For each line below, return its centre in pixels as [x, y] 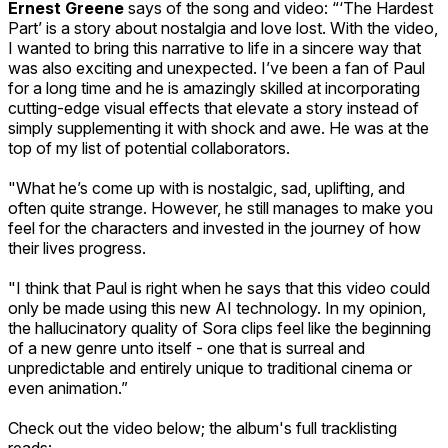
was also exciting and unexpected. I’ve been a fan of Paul [216, 67]
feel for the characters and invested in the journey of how [214, 227]
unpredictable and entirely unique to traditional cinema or [210, 367]
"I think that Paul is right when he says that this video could [219, 287]
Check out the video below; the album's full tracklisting [202, 427]
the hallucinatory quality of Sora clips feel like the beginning [219, 327]
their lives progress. [77, 247]
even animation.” [68, 387]
